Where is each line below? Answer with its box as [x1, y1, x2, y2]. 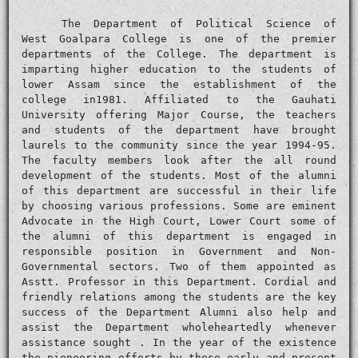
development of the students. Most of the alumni [22, 169, 336, 181]
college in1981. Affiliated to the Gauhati [22, 93, 336, 105]
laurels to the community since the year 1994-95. [22, 138, 336, 151]
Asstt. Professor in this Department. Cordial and [22, 275, 336, 288]
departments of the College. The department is [22, 47, 336, 60]
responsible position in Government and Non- [22, 245, 336, 257]
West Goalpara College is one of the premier [22, 32, 336, 45]
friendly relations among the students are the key [22, 290, 336, 303]
